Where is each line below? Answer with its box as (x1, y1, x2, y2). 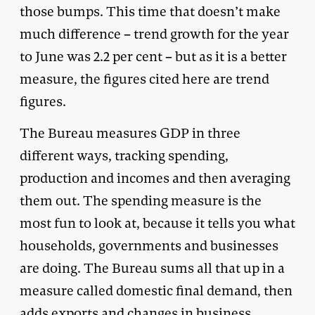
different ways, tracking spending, (20, 146, 229, 165)
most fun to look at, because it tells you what (20, 214, 295, 232)
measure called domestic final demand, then (20, 281, 292, 300)
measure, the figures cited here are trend (20, 70, 269, 88)
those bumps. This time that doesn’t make (20, 2, 281, 20)
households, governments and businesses (20, 236, 278, 255)
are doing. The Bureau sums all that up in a (20, 259, 285, 277)
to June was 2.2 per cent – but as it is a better (20, 47, 287, 65)
